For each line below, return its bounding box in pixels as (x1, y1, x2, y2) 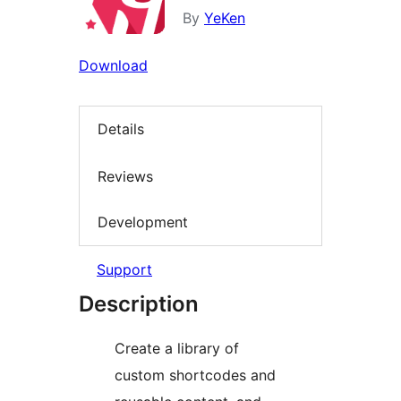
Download (79, 56, 148, 75)
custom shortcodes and (115, 365, 276, 384)
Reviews (98, 166, 153, 185)
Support (97, 260, 152, 278)
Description (79, 290, 199, 317)
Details (98, 120, 144, 139)
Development (98, 213, 188, 232)
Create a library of (115, 338, 239, 357)
